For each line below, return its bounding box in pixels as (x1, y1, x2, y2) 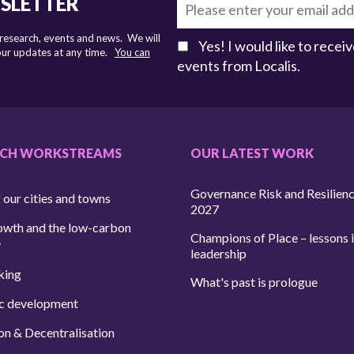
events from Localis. (176, 56, 300, 74)
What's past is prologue (190, 273, 318, 289)
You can (114, 45, 150, 58)
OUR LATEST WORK (190, 145, 314, 160)
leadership (190, 245, 247, 261)
